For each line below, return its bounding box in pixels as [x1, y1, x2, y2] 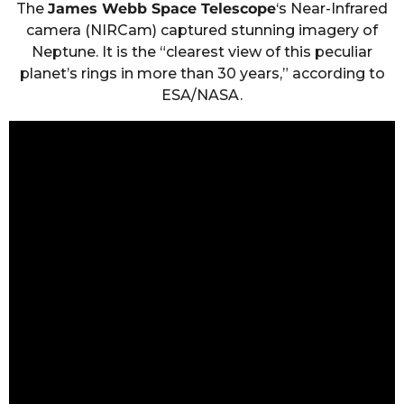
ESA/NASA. [161, 87, 243, 105]
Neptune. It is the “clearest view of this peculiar [32, 43, 372, 61]
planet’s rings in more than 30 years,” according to [19, 65, 385, 83]
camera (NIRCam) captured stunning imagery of [26, 22, 378, 40]
